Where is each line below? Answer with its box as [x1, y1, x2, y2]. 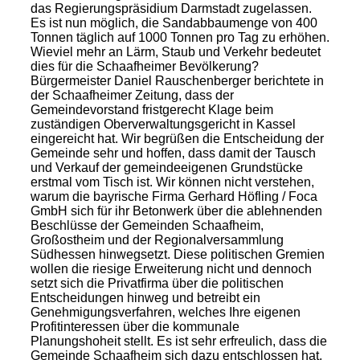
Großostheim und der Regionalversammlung [30, 233, 284, 247]
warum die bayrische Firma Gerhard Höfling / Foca [30, 190, 317, 203]
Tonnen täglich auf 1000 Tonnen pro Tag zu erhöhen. [30, 31, 329, 44]
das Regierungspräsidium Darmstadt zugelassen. [30, 2, 312, 15]
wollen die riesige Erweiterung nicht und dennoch [30, 262, 312, 276]
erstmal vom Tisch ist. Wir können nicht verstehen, [30, 175, 314, 189]
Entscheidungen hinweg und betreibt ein [30, 291, 260, 305]
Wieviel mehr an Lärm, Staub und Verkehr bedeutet [30, 45, 321, 59]
